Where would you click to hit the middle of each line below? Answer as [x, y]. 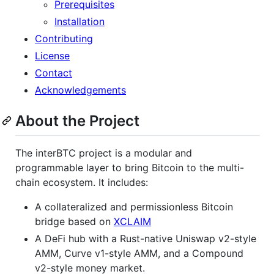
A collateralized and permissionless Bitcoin [134, 206]
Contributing [64, 39]
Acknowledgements [80, 90]
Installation [80, 22]
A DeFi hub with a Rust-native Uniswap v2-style [146, 238]
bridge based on [74, 221]
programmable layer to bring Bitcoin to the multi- [130, 167]
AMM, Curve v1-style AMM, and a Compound [139, 253]
